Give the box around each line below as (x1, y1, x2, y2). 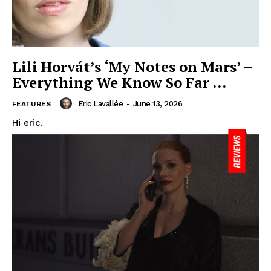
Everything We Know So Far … (12, 73, 226, 93)
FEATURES (12, 100, 51, 109)
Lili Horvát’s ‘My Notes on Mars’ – (12, 57, 253, 77)
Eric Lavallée (77, 99, 123, 108)
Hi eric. (12, 117, 43, 129)
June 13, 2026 (132, 99, 182, 108)
